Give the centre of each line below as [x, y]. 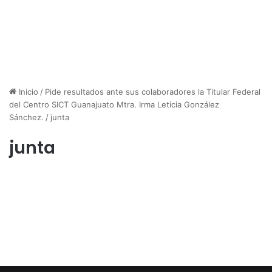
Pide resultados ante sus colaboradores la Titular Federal [153, 92]
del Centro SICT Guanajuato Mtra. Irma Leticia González [114, 105]
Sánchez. [26, 117]
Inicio [27, 92]
